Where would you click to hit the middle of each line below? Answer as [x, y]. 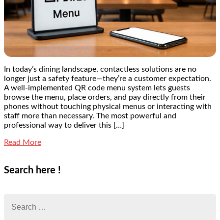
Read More [23, 142]
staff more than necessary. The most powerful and [90, 116]
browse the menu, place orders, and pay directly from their [105, 97]
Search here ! [32, 171]
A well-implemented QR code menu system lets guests [97, 88]
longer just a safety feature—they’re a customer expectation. [108, 78]
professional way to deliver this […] [64, 125]
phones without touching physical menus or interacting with [108, 106]
